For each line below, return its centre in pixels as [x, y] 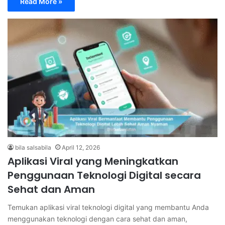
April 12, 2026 [81, 148]
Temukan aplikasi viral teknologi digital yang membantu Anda [108, 207]
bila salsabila [33, 148]
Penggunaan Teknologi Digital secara [104, 176]
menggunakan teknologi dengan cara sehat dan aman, [97, 219]
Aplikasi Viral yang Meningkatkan [93, 161]
